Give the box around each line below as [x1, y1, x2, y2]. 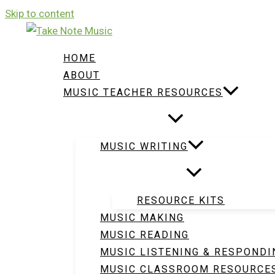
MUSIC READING [100, 229, 189, 241]
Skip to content [5, 7, 74, 20]
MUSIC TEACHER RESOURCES [63, 87, 223, 98]
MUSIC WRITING [100, 141, 188, 152]
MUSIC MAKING [100, 212, 184, 223]
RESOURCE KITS [137, 195, 225, 206]
